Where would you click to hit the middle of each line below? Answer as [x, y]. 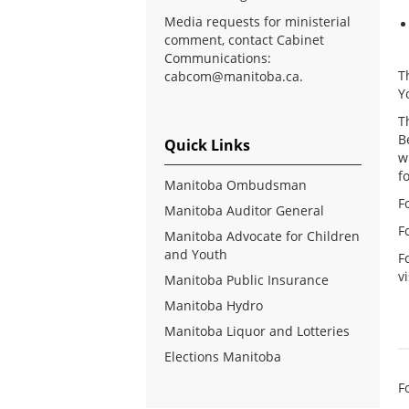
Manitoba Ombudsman [236, 184]
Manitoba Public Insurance [246, 279]
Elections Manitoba [223, 356]
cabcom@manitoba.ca [232, 76]
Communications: [218, 58]
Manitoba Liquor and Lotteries [257, 330]
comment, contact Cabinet [244, 39]
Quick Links [207, 145]
